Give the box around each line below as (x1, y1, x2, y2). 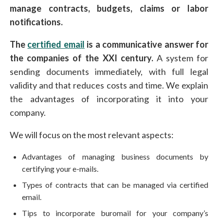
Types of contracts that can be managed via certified (22, 180, 208, 190)
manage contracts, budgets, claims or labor (10, 3, 208, 14)
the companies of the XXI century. (10, 53, 153, 64)
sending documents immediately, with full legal (10, 66, 208, 77)
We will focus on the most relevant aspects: (10, 129, 174, 141)
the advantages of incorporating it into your (10, 93, 208, 105)
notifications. (10, 17, 63, 28)
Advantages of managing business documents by (22, 152, 208, 162)
